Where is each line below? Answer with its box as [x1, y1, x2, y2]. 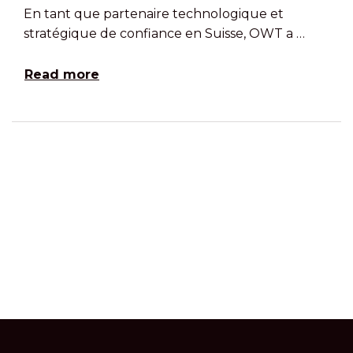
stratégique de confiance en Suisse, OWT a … [24, 26, 305, 41]
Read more [24, 67, 99, 82]
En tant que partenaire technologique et [24, 6, 284, 21]
